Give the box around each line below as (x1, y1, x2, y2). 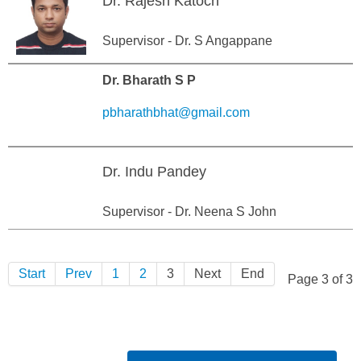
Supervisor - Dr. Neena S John (102, 205, 276, 218)
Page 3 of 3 (288, 272, 353, 286)
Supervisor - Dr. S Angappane (102, 34, 272, 48)
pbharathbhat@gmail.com (102, 106, 250, 119)
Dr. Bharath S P (102, 73, 196, 87)
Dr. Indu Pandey (102, 164, 206, 180)
